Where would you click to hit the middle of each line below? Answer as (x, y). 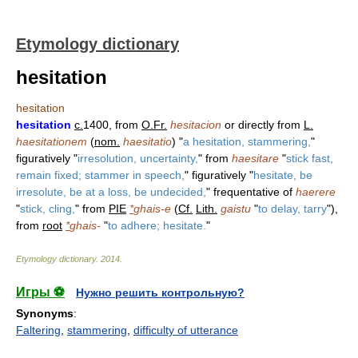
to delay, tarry (292, 209)
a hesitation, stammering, (247, 141)
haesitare (255, 158)
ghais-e (152, 209)
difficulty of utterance (186, 330)
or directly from (263, 125)
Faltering (38, 330)
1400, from (112, 125)
